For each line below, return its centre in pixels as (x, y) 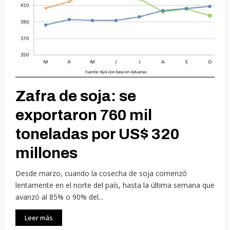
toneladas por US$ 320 (97, 134)
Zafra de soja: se (76, 96)
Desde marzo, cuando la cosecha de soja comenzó (101, 173)
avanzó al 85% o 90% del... (59, 197)
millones (46, 153)
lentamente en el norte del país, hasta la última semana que (115, 185)
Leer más (39, 217)
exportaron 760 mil (84, 115)
